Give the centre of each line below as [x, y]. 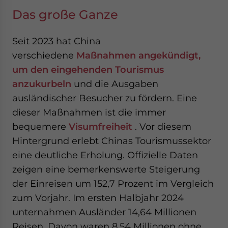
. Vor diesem [162, 126]
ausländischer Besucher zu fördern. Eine [105, 98]
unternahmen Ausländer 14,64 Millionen [104, 212]
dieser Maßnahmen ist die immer [89, 112]
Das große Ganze [65, 15]
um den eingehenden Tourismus [88, 69]
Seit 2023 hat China [56, 41]
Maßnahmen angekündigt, [138, 55]
